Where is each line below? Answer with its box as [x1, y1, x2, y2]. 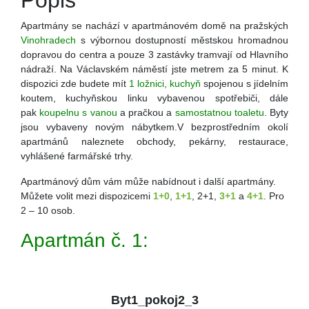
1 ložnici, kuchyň [129, 78, 201, 90]
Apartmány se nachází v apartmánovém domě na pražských [21, 20, 288, 32]
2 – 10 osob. [21, 205, 75, 217]
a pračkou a [117, 107, 175, 119]
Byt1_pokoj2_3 [110, 293, 199, 308]
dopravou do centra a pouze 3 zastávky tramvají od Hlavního [21, 49, 288, 61]
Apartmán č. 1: [21, 230, 148, 252]
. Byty [263, 107, 289, 119]
